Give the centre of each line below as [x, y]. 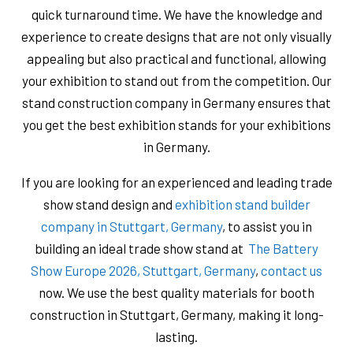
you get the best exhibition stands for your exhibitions [176, 124]
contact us [292, 270]
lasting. [176, 336]
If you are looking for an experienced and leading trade [176, 182]
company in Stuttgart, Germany [132, 226]
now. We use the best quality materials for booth [176, 292]
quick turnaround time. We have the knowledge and [176, 14]
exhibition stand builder [242, 204]
